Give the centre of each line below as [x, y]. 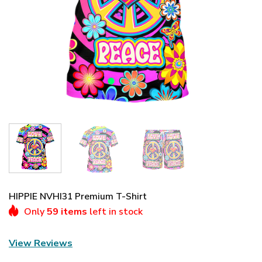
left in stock [115, 211]
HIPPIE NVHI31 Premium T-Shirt [78, 196]
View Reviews [41, 243]
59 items [67, 211]
